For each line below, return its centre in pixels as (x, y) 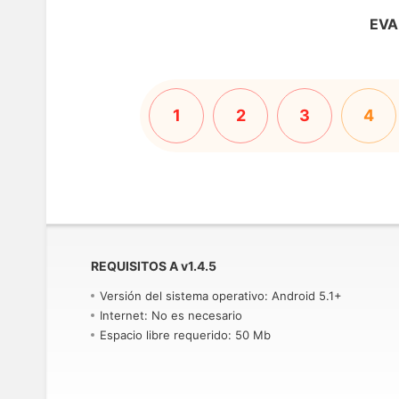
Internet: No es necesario (171, 315)
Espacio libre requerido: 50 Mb (185, 335)
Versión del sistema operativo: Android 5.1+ (221, 296)
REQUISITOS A (134, 266)
